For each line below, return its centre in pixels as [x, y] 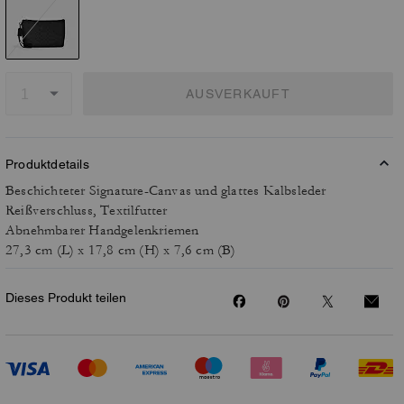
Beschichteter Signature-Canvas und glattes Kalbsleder [166, 191]
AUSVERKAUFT [238, 93]
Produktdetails [47, 164]
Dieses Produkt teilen [66, 298]
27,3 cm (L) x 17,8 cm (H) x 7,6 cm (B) [121, 250]
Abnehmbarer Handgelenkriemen [102, 230]
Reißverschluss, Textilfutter [87, 211]
